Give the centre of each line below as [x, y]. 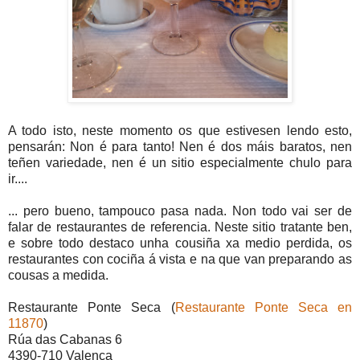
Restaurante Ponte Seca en [263, 308]
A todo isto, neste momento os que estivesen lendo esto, [180, 131]
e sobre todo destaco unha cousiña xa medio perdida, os [180, 243]
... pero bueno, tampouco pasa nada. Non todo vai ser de [180, 211]
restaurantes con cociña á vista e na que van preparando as [180, 260]
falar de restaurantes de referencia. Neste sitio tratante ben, [180, 227]
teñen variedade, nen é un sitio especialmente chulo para [180, 163]
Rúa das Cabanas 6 [65, 340]
